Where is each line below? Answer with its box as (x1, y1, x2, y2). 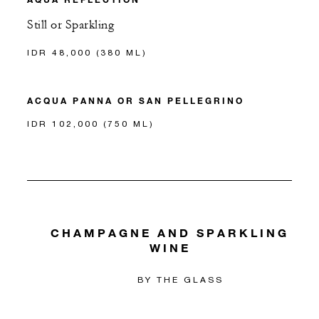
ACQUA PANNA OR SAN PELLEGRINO (27, 95, 244, 107)
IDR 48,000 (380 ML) (27, 47, 147, 58)
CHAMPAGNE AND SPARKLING (51, 226, 290, 240)
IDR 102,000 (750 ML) (27, 118, 155, 130)
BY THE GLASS (137, 273, 224, 285)
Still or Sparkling (27, 18, 114, 33)
